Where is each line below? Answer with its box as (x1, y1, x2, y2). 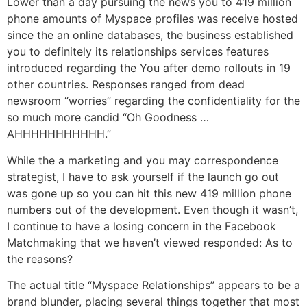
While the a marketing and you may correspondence (7, 153, 278, 167)
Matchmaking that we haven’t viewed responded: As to (7, 235, 293, 249)
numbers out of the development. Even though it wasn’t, (7, 202, 298, 217)
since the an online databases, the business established (7, 28, 293, 42)
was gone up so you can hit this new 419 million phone (7, 186, 291, 200)
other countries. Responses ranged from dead (7, 77, 245, 92)
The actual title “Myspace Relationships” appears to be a (7, 278, 300, 293)
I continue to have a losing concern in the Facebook (7, 219, 276, 233)
